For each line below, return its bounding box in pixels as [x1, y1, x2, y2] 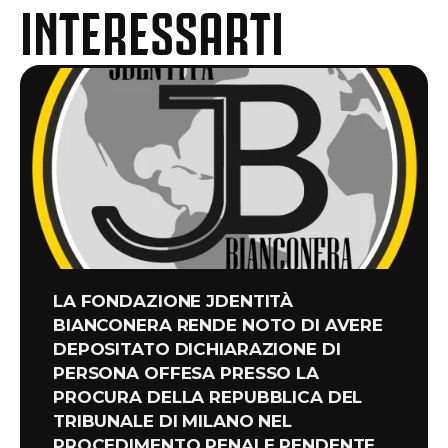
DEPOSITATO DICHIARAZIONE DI [53, 339, 341, 360]
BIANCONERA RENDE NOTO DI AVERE [53, 315, 384, 336]
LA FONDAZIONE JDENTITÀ [53, 291, 294, 312]
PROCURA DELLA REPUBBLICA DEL [53, 387, 363, 408]
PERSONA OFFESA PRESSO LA [53, 363, 319, 384]
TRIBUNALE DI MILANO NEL [53, 411, 293, 432]
